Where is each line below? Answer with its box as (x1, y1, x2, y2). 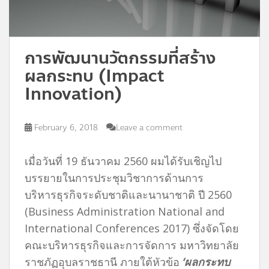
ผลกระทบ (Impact (25, 62, 165, 89)
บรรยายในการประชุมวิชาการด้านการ (25, 170, 204, 185)
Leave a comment (116, 121, 183, 134)
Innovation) (25, 80, 122, 107)
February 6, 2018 (34, 121, 98, 134)
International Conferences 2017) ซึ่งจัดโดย (25, 220, 239, 235)
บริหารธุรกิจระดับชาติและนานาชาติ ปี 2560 (25, 187, 232, 202)
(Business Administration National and (25, 204, 225, 219)
